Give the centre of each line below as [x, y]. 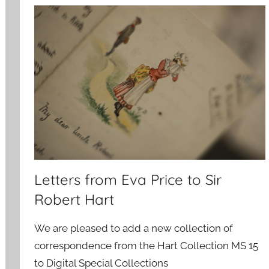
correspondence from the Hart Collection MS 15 [147, 246]
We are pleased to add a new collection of [134, 228]
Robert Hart [74, 200]
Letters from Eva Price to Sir [128, 180]
